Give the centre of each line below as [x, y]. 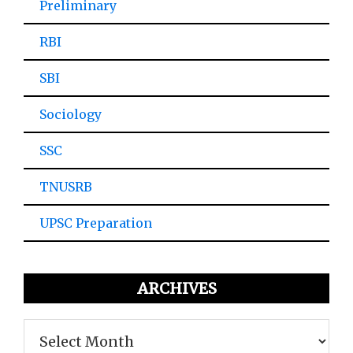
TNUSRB [66, 187]
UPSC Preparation [96, 223]
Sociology [71, 114]
